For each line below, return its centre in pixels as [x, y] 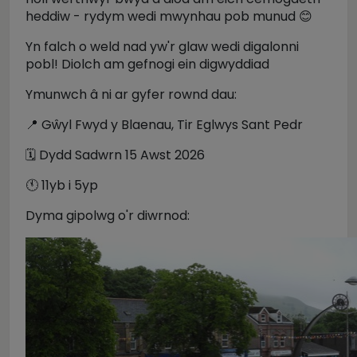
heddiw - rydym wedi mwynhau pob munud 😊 [169, 16]
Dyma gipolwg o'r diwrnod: [108, 216]
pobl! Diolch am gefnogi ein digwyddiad [147, 64]
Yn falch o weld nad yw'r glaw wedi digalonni [162, 47]
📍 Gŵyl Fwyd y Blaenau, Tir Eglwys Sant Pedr [164, 125]
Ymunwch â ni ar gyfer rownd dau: [131, 94]
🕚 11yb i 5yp [62, 185]
